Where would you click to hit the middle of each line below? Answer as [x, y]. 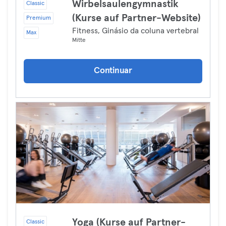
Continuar [113, 71]
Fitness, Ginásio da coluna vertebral [135, 31]
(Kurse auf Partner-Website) [136, 18]
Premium [39, 18]
